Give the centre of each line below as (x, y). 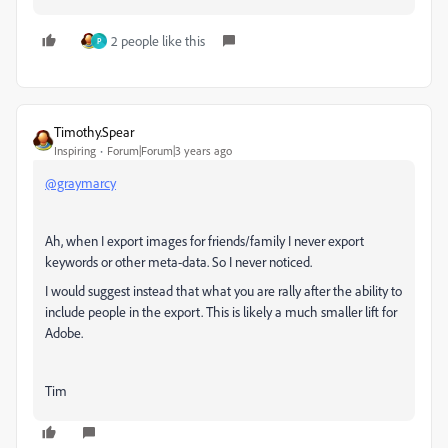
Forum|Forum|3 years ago (169, 150)
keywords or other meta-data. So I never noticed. (178, 261)
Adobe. (64, 332)
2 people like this (158, 40)
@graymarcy (80, 182)
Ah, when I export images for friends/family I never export (204, 240)
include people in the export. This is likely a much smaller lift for (221, 311)
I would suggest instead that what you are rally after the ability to (223, 290)
